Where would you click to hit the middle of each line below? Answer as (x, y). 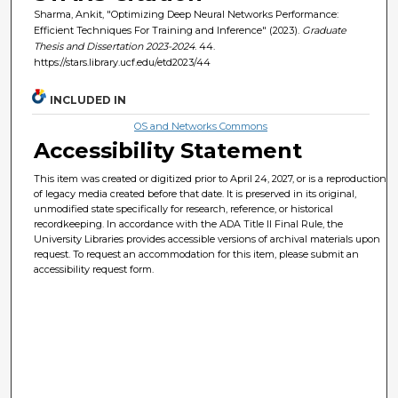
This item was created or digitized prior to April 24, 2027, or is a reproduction (211, 178)
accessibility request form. (94, 269)
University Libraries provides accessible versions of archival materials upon (207, 239)
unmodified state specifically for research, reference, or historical (184, 208)
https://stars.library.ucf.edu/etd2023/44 (122, 62)
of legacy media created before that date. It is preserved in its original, (195, 193)
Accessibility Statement (168, 150)
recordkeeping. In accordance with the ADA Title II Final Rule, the (189, 223)
